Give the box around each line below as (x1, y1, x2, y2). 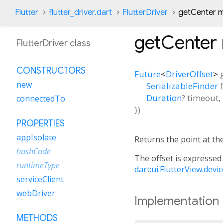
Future (134, 68, 161, 80)
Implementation (134, 193, 219, 209)
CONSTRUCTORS (16, 65, 86, 76)
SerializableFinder (146, 80, 218, 92)
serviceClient (16, 174, 64, 185)
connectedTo (16, 93, 65, 104)
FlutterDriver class (16, 38, 91, 49)
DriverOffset (166, 68, 213, 80)
